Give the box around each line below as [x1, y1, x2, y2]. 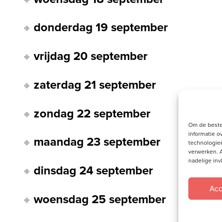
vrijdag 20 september [34, 49, 148, 64]
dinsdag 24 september [34, 163, 154, 178]
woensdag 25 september [34, 192, 166, 207]
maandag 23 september [34, 135, 161, 150]
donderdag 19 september [34, 20, 168, 35]
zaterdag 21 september [34, 77, 157, 92]
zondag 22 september [34, 106, 151, 121]
